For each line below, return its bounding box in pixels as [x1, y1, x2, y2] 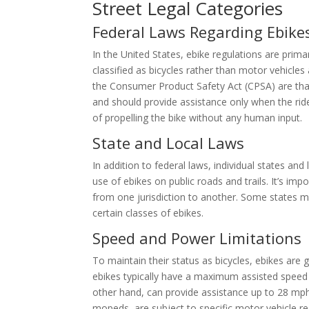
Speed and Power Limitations [92, 228, 302, 249]
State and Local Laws [92, 132, 245, 154]
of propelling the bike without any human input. [92, 111, 303, 125]
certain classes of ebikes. [92, 206, 204, 220]
